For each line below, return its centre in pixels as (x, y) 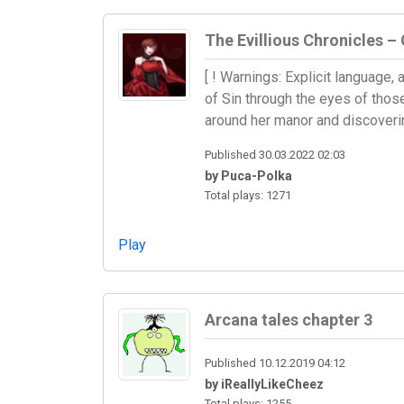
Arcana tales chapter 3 (289, 320)
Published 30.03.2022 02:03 (275, 155)
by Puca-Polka (248, 176)
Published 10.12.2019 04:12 (275, 363)
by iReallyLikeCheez (264, 385)
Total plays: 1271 (248, 196)
